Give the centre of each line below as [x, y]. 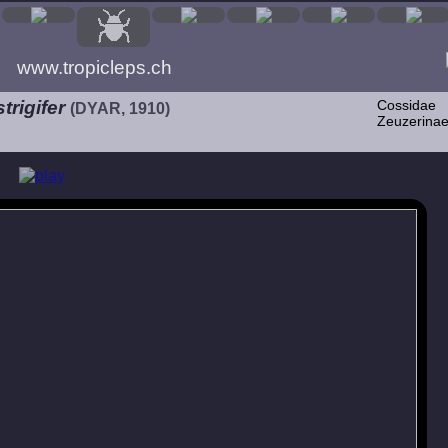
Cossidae [406, 105]
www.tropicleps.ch [94, 67]
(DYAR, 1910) [120, 108]
